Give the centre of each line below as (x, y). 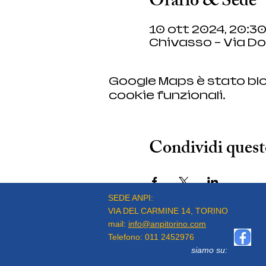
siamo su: (210, 250)
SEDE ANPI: (132, 198)
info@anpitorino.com (167, 224)
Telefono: (126, 237)
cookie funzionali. (167, 95)
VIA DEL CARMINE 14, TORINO (168, 211)
